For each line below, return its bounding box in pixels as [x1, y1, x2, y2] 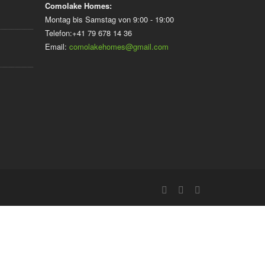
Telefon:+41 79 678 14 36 [45, 27, 132, 39]
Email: [45, 41, 69, 53]
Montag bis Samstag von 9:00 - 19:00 [45, 14, 174, 25]
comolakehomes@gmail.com [69, 41, 169, 53]
